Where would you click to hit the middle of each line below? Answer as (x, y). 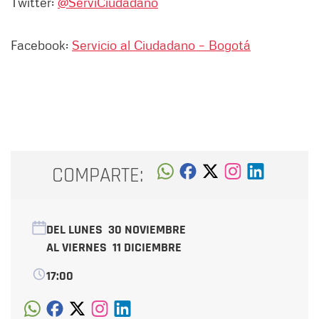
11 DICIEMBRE (147, 248)
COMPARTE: (98, 175)
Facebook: (41, 45)
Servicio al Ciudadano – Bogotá (161, 45)
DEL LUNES (77, 230)
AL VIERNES (79, 248)
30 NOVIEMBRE (147, 230)
